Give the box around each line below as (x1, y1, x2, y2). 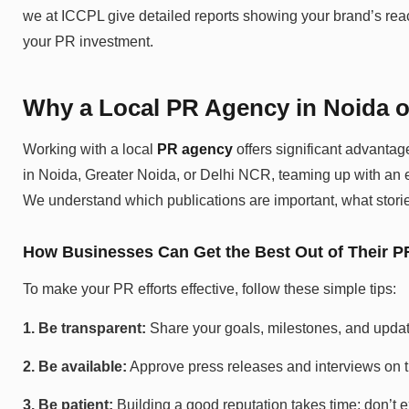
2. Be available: (23, 359, 127, 375)
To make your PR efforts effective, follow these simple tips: (23, 281, 396, 298)
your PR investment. (23, 34, 153, 50)
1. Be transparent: (23, 320, 150, 336)
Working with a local (23, 141, 157, 157)
